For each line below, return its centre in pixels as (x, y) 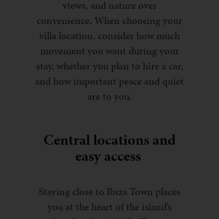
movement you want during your (109, 51)
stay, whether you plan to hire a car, (109, 66)
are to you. (109, 97)
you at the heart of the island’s (109, 207)
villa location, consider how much (109, 36)
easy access (109, 156)
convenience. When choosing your (109, 21)
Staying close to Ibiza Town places (109, 192)
